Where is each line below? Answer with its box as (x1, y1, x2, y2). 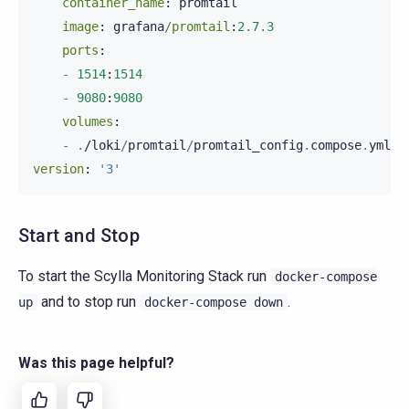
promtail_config (194, 137, 303, 152)
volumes (62, 113, 113, 129)
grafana (113, 18, 164, 34)
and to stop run (37, 292, 140, 310)
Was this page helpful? (18, 353, 174, 372)
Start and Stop (18, 224, 140, 246)
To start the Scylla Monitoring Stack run (18, 267, 270, 285)
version (33, 161, 84, 176)
